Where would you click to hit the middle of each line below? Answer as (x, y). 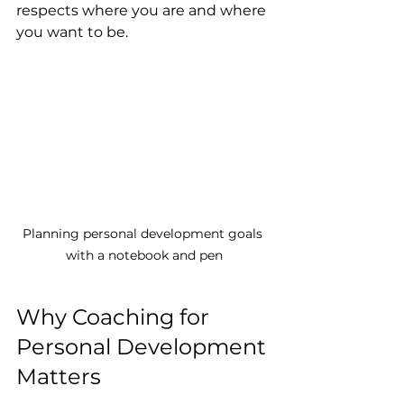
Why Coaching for (115, 317)
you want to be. (72, 32)
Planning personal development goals (144, 234)
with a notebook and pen (144, 256)
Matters (59, 377)
